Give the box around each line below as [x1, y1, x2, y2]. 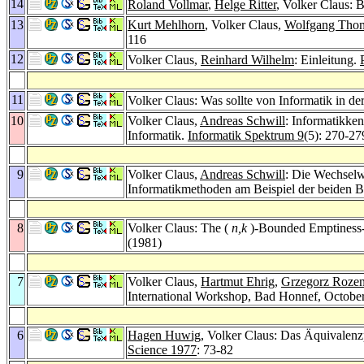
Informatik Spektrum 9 [188, 128, 304, 142]
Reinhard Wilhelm [201, 52, 294, 67]
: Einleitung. [294, 52, 360, 67]
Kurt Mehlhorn [128, 17, 205, 32]
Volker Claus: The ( [128, 220, 232, 235]
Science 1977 [128, 342, 197, 357]
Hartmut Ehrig [201, 274, 275, 288]
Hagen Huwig [128, 327, 201, 342]
